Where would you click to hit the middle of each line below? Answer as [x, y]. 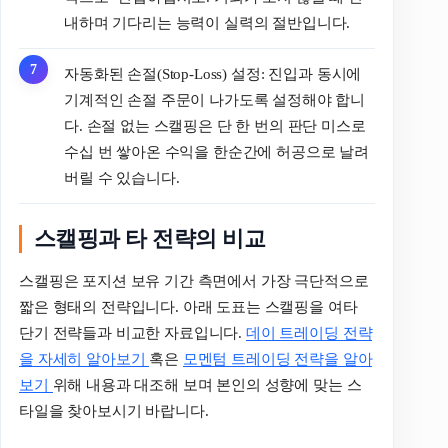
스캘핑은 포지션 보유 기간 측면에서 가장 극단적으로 [194, 280]
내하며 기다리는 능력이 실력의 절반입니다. [207, 22]
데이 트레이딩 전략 [309, 332]
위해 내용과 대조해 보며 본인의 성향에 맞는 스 [207, 384]
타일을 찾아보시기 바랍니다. [114, 410]
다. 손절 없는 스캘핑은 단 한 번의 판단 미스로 [215, 125]
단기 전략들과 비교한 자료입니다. [132, 332]
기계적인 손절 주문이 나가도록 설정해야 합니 [215, 99]
